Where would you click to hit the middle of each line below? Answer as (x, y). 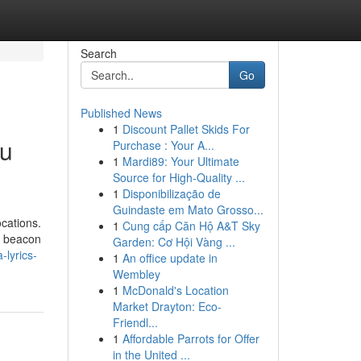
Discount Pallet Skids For (186, 129)
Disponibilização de (171, 193)
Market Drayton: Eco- (167, 306)
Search (98, 53)
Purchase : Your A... (163, 145)
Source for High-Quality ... (178, 177)
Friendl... (135, 322)
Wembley (136, 274)
